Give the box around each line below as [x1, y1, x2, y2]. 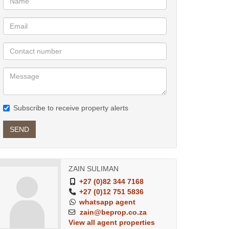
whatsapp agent [79, 198, 135, 206]
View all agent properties [68, 219, 155, 227]
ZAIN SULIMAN [68, 165, 119, 173]
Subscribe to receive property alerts [13, 104, 128, 112]
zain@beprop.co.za [79, 209, 147, 217]
